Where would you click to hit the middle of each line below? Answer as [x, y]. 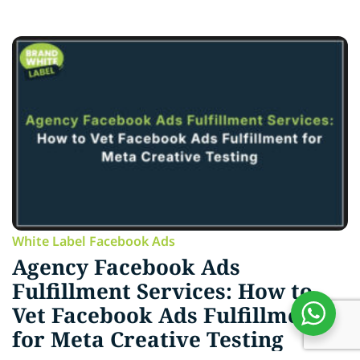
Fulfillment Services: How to [162, 291]
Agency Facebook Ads [126, 267]
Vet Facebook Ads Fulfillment [167, 315]
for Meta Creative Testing [148, 340]
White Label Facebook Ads [94, 241]
